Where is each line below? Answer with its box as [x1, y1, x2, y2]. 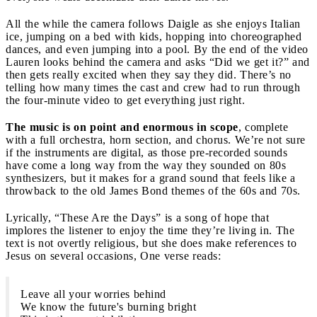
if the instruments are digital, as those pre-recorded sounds [6, 146, 287, 158]
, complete [238, 120, 288, 133]
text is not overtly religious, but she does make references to [6, 236, 296, 249]
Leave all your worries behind [21, 287, 166, 300]
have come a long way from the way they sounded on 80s [6, 158, 286, 171]
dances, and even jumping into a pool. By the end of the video [6, 42, 309, 55]
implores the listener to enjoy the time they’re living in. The [6, 224, 294, 236]
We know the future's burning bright [21, 300, 196, 313]
